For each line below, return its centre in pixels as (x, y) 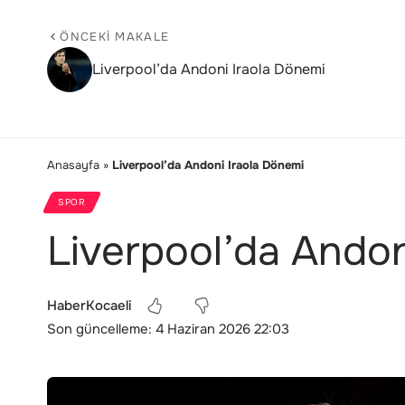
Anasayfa (73, 165)
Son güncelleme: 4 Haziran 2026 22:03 (168, 329)
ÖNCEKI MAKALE (115, 36)
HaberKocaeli (89, 305)
